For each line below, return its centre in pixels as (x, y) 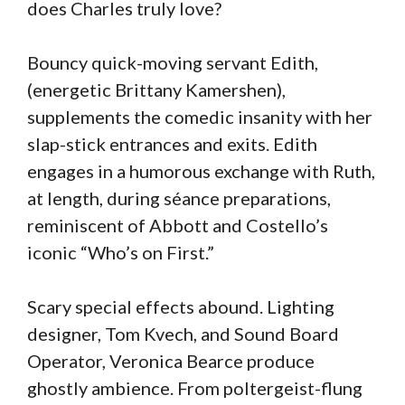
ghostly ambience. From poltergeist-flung (195, 387)
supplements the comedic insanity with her (200, 116)
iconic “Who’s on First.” (121, 252)
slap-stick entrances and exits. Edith (172, 143)
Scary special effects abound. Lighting (181, 306)
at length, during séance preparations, (179, 198)
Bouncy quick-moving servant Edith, (173, 62)
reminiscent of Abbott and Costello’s (178, 225)
